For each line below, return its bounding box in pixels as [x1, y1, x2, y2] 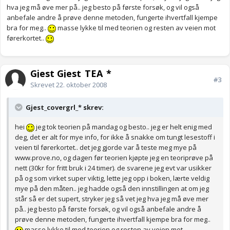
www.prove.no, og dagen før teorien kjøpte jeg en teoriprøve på [15, 153, 213, 163]
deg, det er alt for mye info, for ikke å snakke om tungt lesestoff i [15, 132, 215, 142]
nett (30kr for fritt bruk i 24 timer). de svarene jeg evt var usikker [15, 163, 212, 173]
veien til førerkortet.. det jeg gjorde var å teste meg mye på [15, 143, 197, 152]
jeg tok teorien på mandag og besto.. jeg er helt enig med [34, 122, 212, 132]
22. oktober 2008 [56, 80, 107, 90]
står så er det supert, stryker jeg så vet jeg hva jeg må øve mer [15, 194, 208, 204]
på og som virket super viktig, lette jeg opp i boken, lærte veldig [15, 174, 209, 183]
